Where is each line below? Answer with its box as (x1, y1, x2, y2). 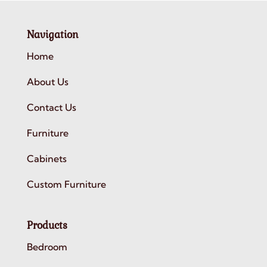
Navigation (26, 26, 78, 42)
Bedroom (26, 241, 67, 253)
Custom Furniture (26, 178, 106, 190)
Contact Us (26, 101, 76, 113)
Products (26, 217, 67, 234)
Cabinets (26, 152, 67, 164)
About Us (26, 75, 69, 88)
